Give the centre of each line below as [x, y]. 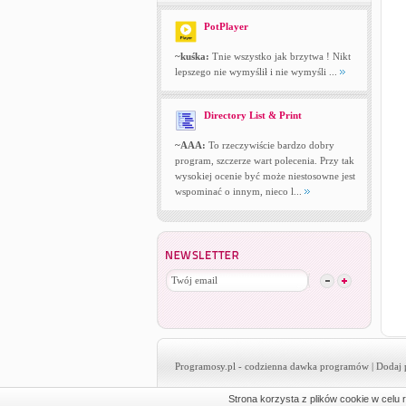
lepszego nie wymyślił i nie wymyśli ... [257, 72]
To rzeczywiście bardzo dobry [270, 145]
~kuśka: [192, 56]
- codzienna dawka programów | [305, 366]
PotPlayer [226, 26]
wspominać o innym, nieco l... [239, 191]
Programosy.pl [205, 366]
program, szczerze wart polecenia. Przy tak [264, 160]
